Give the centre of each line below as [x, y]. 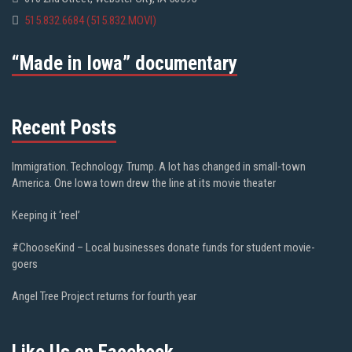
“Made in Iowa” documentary [125, 64]
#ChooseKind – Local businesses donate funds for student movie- [163, 248]
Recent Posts [64, 128]
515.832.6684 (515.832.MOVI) [90, 21]
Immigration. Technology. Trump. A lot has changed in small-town [159, 167]
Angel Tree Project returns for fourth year [104, 297]
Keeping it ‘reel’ [46, 216]
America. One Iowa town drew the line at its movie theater [144, 183]
